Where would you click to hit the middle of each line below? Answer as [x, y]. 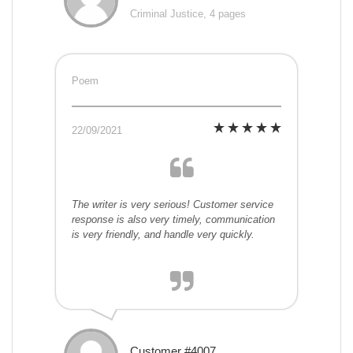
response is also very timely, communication [173, 220]
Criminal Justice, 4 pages [188, 14]
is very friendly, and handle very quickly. [163, 235]
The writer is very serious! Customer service [173, 205]
